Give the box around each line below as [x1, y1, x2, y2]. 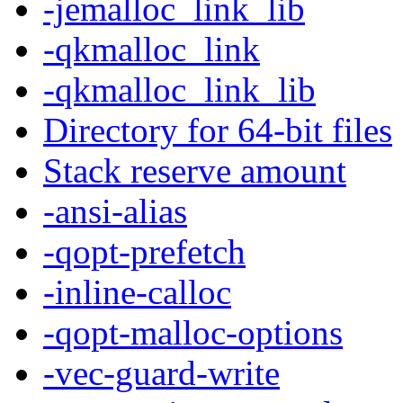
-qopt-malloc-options [43, 312, 343, 352]
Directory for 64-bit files [43, 110, 392, 149]
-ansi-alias [43, 191, 187, 230]
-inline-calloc [43, 272, 231, 311]
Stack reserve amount [43, 150, 346, 190]
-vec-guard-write [43, 353, 280, 392]
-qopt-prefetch [43, 231, 246, 271]
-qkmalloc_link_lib [43, 69, 316, 109]
